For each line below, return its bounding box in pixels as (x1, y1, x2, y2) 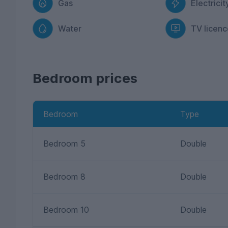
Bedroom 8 (43, 172, 85, 182)
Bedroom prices (33, 70, 137, 86)
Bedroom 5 (43, 138, 85, 149)
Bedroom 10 (43, 205, 89, 215)
